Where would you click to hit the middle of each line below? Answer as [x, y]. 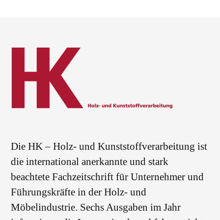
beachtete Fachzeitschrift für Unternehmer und [108, 177]
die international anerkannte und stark [90, 162]
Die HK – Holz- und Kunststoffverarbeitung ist [109, 147]
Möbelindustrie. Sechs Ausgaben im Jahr [96, 207]
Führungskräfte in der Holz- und [79, 192]
